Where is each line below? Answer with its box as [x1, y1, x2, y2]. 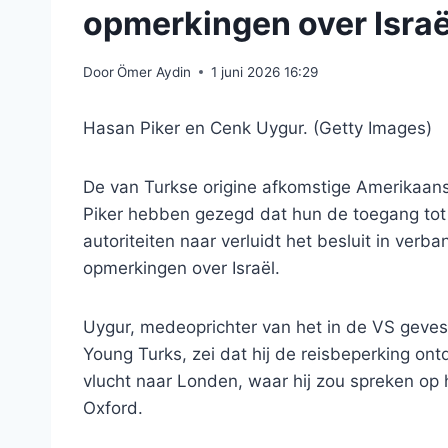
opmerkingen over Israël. [83, 257, 280, 278]
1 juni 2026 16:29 [211, 63, 319, 80]
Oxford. [83, 397, 143, 418]
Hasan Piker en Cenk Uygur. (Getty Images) [83, 117, 432, 138]
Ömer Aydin [117, 63, 192, 80]
